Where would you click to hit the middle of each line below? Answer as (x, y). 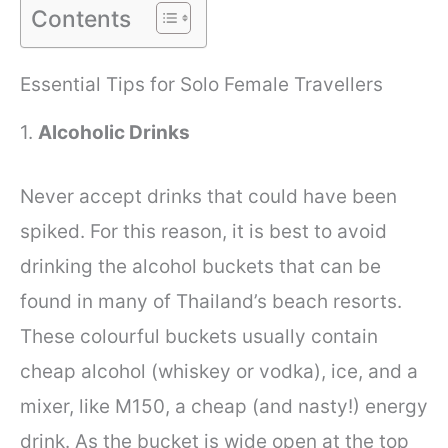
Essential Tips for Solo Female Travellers (201, 84)
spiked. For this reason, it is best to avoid (203, 231)
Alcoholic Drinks (116, 133)
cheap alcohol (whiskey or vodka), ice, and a (219, 371)
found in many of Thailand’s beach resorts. (211, 301)
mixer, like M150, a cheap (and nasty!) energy (224, 406)
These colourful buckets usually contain (199, 336)
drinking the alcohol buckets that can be (200, 266)
